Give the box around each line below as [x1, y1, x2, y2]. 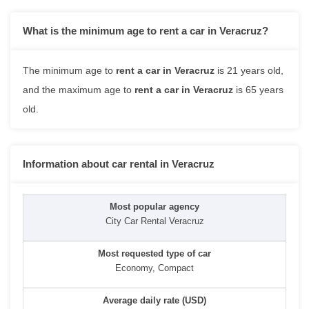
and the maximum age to [23, 83, 134, 95]
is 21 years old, [215, 64, 283, 76]
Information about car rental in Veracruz [23, 158, 215, 170]
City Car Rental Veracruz [105, 215, 204, 226]
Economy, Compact [115, 262, 194, 273]
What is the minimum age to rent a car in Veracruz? [23, 25, 268, 37]
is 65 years [233, 83, 283, 95]
